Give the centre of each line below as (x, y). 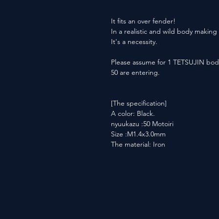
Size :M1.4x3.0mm (138, 134)
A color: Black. (133, 113)
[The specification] (139, 103)
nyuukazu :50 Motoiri (142, 124)
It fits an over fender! (143, 21)
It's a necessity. (134, 42)
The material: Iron (138, 144)
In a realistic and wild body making (164, 31)
